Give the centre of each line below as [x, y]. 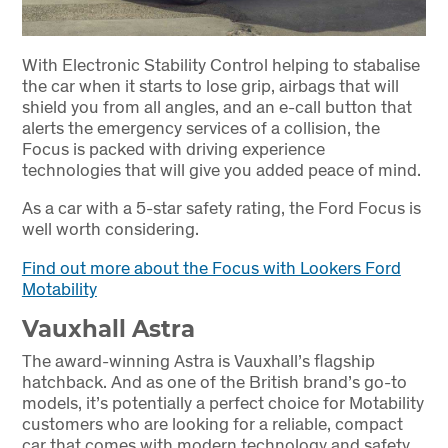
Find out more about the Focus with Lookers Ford [211, 267]
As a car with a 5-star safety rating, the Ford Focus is [221, 208]
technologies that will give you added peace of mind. [221, 169]
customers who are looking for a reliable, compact [212, 424]
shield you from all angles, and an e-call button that [216, 106]
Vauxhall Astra [108, 329]
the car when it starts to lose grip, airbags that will [210, 85]
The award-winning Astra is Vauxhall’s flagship [198, 361]
